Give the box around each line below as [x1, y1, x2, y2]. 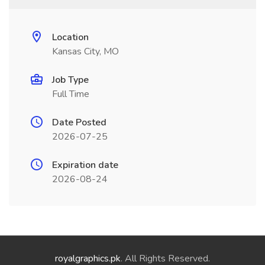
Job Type [52, 73, 89, 86]
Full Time [52, 88, 89, 101]
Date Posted [52, 116, 106, 129]
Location [52, 31, 89, 44]
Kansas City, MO [52, 45, 119, 58]
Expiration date [52, 159, 118, 172]
